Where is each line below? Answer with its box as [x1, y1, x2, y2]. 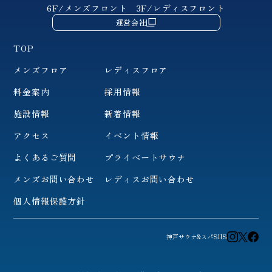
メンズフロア [13, 64, 68, 76]
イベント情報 [104, 129, 159, 142]
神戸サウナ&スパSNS [166, 232, 227, 242]
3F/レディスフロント [136, 2, 225, 15]
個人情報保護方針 [13, 195, 86, 208]
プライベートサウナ [104, 151, 186, 164]
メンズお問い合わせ [13, 173, 95, 186]
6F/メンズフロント [47, 2, 137, 15]
